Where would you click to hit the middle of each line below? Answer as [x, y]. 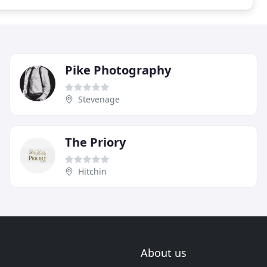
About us [164, 253]
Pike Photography [118, 70]
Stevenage [99, 99]
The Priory [95, 142]
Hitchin [92, 171]
